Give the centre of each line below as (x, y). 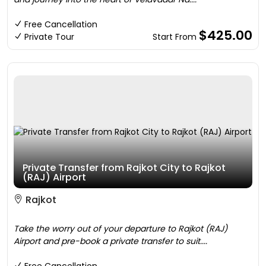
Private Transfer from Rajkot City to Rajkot (124, 168)
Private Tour (49, 37)
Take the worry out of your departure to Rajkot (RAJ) (121, 229)
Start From (176, 37)
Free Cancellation (61, 24)
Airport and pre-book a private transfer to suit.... (110, 241)
